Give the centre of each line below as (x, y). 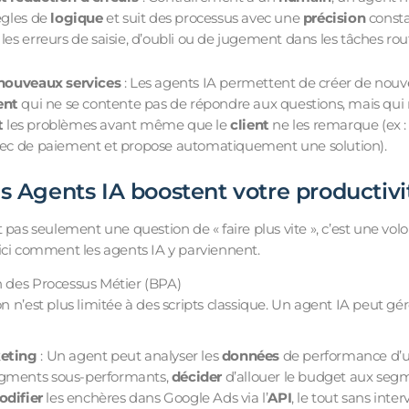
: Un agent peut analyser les (129, 356)
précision (334, 18)
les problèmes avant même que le (117, 124)
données (250, 356)
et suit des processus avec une (203, 18)
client (250, 124)
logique (77, 18)
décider (196, 377)
